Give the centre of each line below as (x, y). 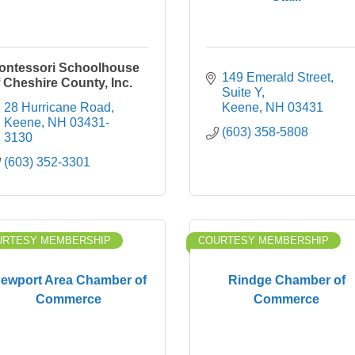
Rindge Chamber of (286, 280)
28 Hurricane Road (57, 107)
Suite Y (242, 92)
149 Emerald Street (276, 77)
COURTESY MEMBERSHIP (263, 240)
